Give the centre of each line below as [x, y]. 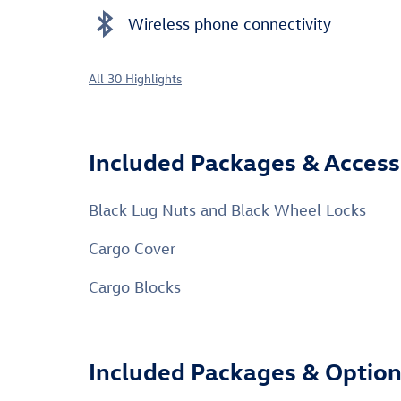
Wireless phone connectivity [230, 23]
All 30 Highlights [135, 78]
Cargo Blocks [135, 287]
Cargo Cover [132, 248]
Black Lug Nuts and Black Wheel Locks [227, 210]
